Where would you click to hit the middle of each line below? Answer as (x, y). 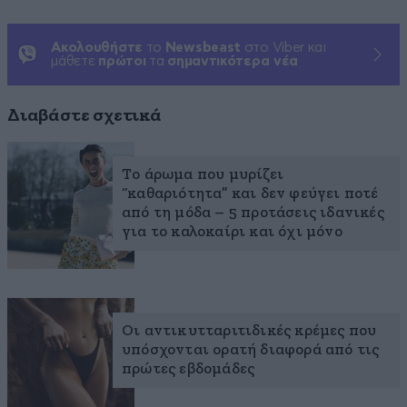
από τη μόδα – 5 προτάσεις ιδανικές (253, 213)
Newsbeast (203, 48)
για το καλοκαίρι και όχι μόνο (232, 233)
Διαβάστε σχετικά (84, 116)
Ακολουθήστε (97, 48)
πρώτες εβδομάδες (189, 370)
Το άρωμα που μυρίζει (203, 175)
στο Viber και (283, 48)
